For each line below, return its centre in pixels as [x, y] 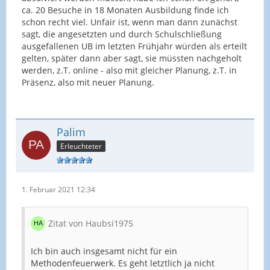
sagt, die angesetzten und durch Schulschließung [122, 34]
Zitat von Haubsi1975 [91, 223]
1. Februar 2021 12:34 [58, 189]
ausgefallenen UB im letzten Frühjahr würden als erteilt [134, 46]
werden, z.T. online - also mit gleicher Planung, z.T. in [129, 70]
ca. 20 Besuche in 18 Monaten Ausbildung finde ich [125, 10]
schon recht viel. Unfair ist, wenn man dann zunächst [130, 22]
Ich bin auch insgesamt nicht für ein [104, 251]
